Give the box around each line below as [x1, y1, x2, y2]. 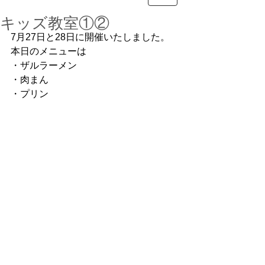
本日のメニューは [11, 46, 86, 56]
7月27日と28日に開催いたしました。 [11, 32, 170, 42]
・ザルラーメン [11, 60, 77, 70]
